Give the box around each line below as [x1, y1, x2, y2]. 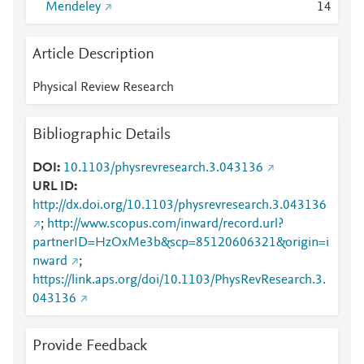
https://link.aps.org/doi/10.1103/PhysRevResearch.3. [32, 274, 326, 287]
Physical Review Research [32, 81, 174, 94]
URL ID [32, 180, 74, 193]
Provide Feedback [32, 338, 147, 354]
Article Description [32, 46, 154, 63]
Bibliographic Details [32, 127, 171, 143]
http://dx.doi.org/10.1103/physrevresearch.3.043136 [32, 199, 327, 212]
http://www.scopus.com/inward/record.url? [47, 218, 284, 231]
